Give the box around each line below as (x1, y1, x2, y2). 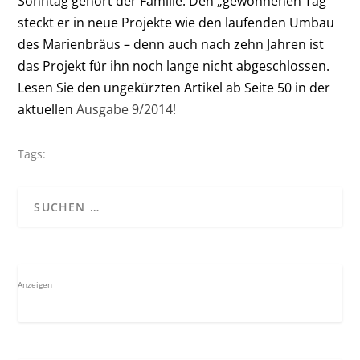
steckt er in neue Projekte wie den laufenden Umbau (18, 14, 335, 32)
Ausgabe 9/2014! (76, 100, 177, 119)
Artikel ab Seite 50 (181, 79, 292, 97)
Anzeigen (18, 279, 53, 290)
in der (292, 79, 331, 97)
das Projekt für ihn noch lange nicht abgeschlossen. (18, 57, 330, 76)
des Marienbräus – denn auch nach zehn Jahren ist (18, 35, 325, 54)
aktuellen (18, 100, 77, 119)
